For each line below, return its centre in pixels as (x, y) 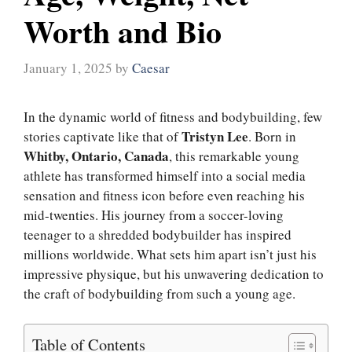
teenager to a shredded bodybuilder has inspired (158, 235)
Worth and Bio (123, 31)
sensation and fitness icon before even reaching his (164, 196)
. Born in (272, 137)
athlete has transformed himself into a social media (165, 176)
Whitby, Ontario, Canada (96, 156)
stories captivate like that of (103, 137)
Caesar (151, 68)
